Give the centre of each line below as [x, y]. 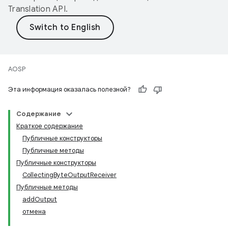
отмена [34, 211]
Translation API [37, 9]
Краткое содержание [50, 126]
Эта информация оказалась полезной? [69, 89]
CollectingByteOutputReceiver [69, 175]
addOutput [40, 199]
